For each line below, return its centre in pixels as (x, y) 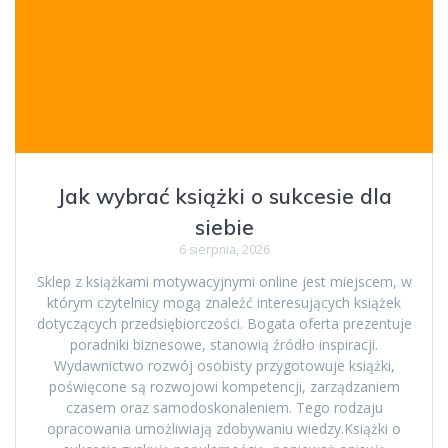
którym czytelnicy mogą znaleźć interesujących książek (224, 302)
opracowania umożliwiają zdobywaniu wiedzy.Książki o (224, 428)
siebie (224, 226)
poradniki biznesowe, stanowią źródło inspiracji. (224, 344)
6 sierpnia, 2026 (224, 249)
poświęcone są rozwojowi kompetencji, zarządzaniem (224, 386)
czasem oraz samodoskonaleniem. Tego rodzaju (224, 407)
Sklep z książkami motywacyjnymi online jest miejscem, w (224, 281)
